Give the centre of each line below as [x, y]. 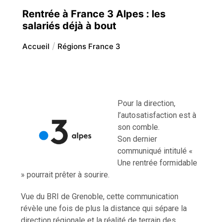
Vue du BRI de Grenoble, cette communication [100, 196]
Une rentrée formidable [158, 163]
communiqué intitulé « [155, 151]
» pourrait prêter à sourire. [65, 174]
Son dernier [138, 139]
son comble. [139, 127]
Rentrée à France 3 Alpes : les [94, 14]
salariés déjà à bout [69, 26]
